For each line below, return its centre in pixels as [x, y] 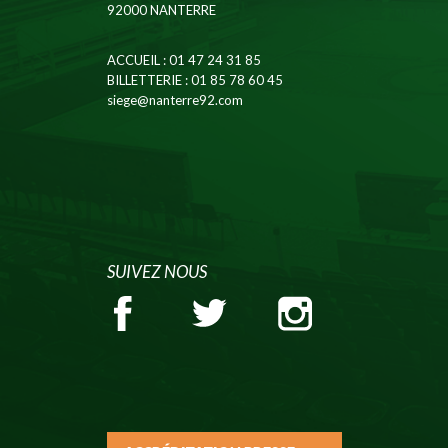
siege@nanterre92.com [174, 100]
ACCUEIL [133, 60]
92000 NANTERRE [161, 10]
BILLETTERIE [144, 80]
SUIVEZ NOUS [156, 271]
